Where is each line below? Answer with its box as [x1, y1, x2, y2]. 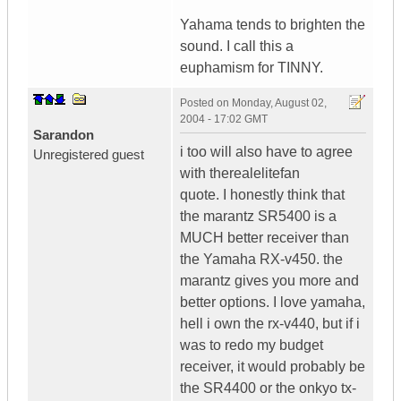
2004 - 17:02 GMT [180, 113, 268, 126]
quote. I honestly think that [180, 187, 345, 203]
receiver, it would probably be [180, 359, 365, 375]
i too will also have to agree [180, 144, 353, 160]
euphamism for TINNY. [180, 60, 323, 76]
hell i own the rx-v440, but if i [180, 316, 360, 332]
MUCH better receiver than [180, 230, 349, 246]
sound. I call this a [180, 38, 294, 55]
